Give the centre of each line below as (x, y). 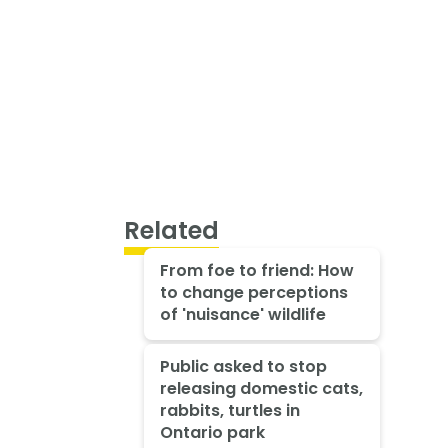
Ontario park (212, 433)
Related (171, 231)
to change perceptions (253, 292)
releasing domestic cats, (261, 389)
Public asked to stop (243, 367)
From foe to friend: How (256, 270)
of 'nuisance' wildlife (242, 314)
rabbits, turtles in (229, 411)
